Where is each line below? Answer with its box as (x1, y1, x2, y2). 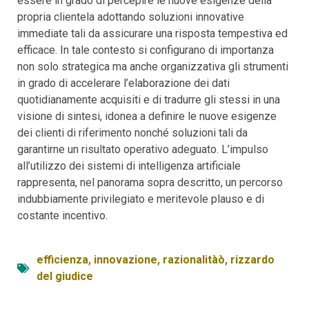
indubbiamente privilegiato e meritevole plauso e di (17, 192, 264, 206)
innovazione (94, 252, 157, 266)
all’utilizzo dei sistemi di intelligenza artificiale (17, 159, 241, 172)
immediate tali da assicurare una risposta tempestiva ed (17, 26, 288, 40)
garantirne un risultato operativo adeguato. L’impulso (17, 142, 268, 156)
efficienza (37, 252, 88, 266)
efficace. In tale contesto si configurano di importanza (17, 43, 274, 57)
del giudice (37, 269, 93, 283)
